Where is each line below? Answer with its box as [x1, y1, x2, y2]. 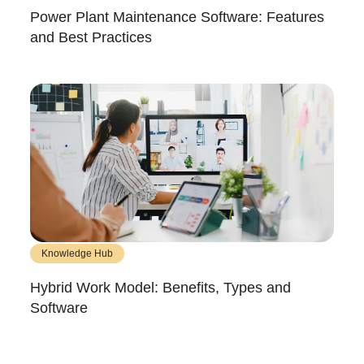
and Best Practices [30, 28, 152, 45]
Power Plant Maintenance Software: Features [30, 8, 324, 25]
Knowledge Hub [41, 248, 113, 260]
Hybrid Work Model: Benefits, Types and [30, 279, 291, 297]
